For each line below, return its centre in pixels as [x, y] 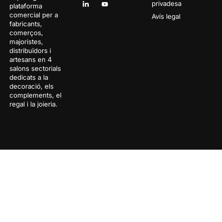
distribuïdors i [30, 50]
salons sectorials [35, 68]
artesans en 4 [30, 59]
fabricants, [26, 24]
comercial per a [33, 15]
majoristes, [26, 41]
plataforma [26, 6]
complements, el [35, 95]
